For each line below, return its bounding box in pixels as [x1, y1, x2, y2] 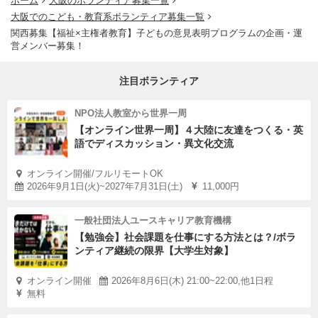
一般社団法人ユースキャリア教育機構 [75, 215, 231, 226]
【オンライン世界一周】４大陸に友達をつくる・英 [75, 124, 303, 136]
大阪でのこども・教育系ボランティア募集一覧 [11, 11, 204, 22]
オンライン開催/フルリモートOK [27, 168, 163, 179]
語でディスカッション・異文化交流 [75, 138, 234, 149]
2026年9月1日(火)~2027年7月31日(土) [27, 181, 182, 192]
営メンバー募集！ [11, 40, 84, 51]
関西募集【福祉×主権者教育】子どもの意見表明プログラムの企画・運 [11, 28, 302, 38]
